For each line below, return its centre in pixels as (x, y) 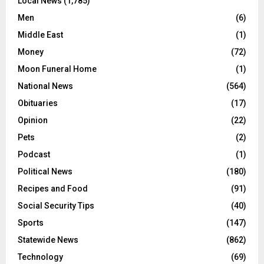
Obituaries (38, 103)
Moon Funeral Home (57, 69)
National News (45, 86)
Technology (40, 257)
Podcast (34, 154)
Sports (31, 222)
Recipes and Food (53, 188)
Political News (45, 171)
